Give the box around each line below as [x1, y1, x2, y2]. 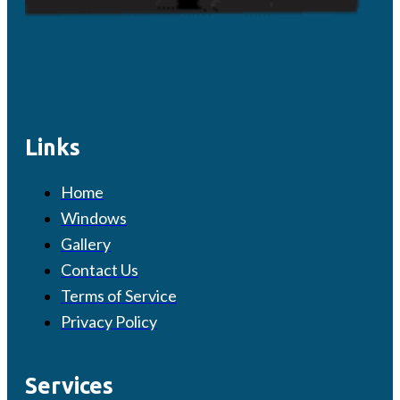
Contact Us [61, 259, 138, 279]
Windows [61, 207, 127, 228]
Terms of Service [61, 285, 177, 305]
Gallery [61, 233, 111, 254]
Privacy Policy [61, 311, 157, 331]
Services [25, 372, 113, 398]
